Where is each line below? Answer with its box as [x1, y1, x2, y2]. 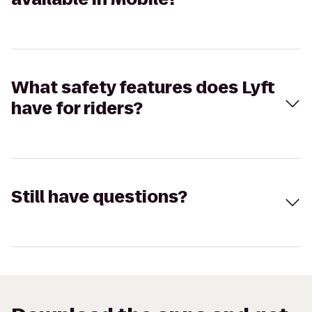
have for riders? [11, 96, 143, 120]
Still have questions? [11, 185, 187, 208]
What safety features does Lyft [11, 75, 275, 99]
